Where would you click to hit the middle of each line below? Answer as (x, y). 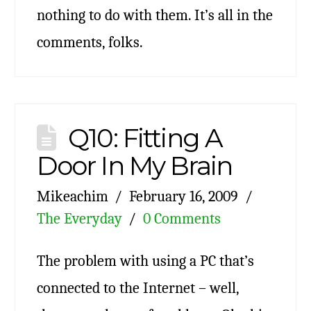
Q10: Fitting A (145, 137)
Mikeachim (72, 196)
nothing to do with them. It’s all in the (154, 15)
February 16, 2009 (184, 196)
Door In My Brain (134, 165)
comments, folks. (90, 42)
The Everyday (79, 218)
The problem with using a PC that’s (145, 260)
